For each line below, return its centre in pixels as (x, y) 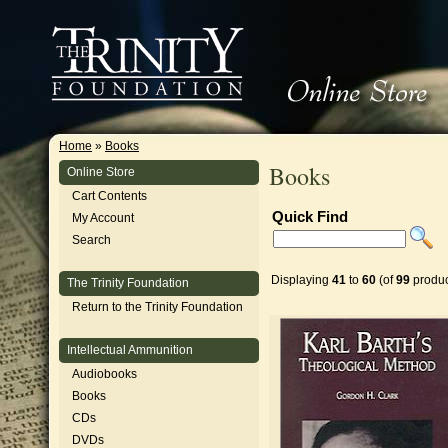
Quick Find (310, 217)
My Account (103, 218)
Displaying (301, 280)
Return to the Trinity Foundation (157, 307)
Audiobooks (104, 374)
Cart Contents (109, 196)
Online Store (101, 172)
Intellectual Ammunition (130, 350)
